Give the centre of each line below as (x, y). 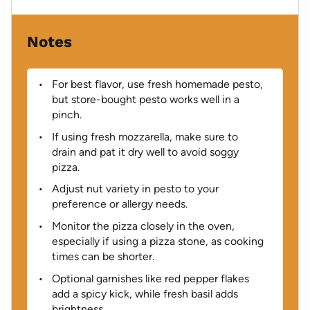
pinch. (66, 114)
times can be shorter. (103, 257)
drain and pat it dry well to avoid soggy (145, 152)
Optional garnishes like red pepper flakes (150, 279)
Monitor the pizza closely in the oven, (143, 226)
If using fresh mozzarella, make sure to (145, 136)
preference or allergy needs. (119, 204)
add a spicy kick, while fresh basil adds (145, 294)
